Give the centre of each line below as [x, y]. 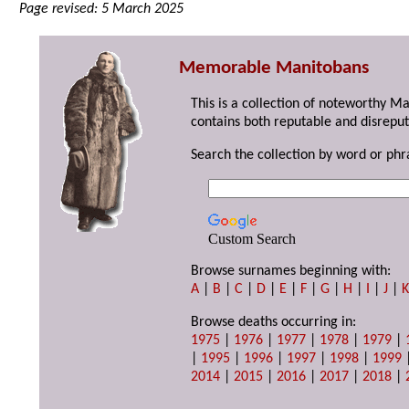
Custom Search [252, 239]
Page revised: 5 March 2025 [102, 10]
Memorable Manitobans [274, 68]
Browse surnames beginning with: [291, 272]
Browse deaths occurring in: [274, 323]
